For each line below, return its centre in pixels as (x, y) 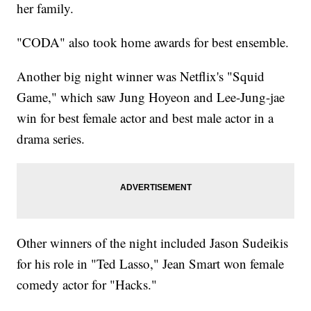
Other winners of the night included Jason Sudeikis (153, 243)
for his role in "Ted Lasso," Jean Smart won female (151, 264)
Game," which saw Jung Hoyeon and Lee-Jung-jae (151, 97)
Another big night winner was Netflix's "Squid (141, 76)
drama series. (51, 139)
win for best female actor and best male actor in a (145, 118)
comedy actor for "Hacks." (87, 285)
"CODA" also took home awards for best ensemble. (153, 42)
